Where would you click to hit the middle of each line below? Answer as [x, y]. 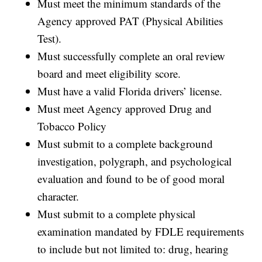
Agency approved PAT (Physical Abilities [130, 21]
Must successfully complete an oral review [132, 56]
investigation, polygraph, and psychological [135, 161]
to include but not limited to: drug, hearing [133, 249]
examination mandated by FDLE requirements [141, 232]
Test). [50, 39]
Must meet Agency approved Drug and [125, 109]
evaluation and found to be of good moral [131, 179]
